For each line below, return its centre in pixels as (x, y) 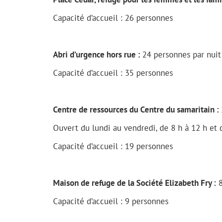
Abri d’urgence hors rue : (98, 55)
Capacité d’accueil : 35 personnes (113, 73)
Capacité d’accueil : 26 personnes (113, 18)
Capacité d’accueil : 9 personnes (111, 201)
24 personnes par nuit (182, 55)
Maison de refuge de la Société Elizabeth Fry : (135, 183)
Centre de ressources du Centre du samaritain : (137, 110)
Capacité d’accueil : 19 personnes (113, 146)
